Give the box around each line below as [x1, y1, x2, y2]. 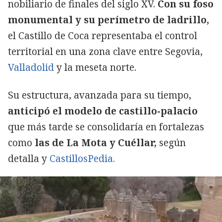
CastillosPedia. [50, 152, 115, 166]
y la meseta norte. [54, 61, 136, 74]
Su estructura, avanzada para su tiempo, [8, 89, 191, 102]
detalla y [8, 152, 50, 166]
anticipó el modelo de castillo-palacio [8, 105, 198, 118]
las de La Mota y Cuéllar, [35, 136, 159, 150]
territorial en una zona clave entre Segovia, [8, 45, 203, 58]
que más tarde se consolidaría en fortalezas [8, 120, 204, 134]
